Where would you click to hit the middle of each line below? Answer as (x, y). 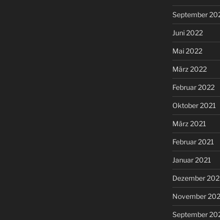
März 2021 (189, 124)
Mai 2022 (187, 51)
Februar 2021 (193, 142)
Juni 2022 (187, 33)
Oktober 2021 (194, 106)
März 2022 (189, 69)
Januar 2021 (192, 160)
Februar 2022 (193, 87)
